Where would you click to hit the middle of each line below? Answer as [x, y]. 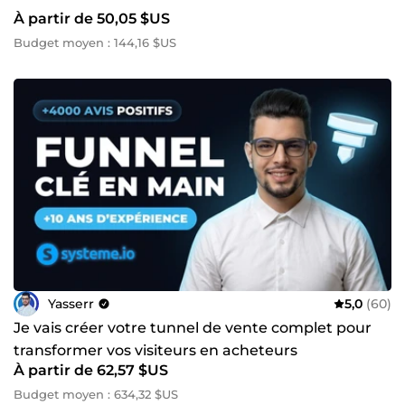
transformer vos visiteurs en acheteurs [155, 351]
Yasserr [71, 303]
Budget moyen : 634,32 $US [96, 395]
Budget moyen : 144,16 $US [95, 42]
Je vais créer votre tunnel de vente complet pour [193, 328]
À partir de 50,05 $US [92, 18]
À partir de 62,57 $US [91, 371]
